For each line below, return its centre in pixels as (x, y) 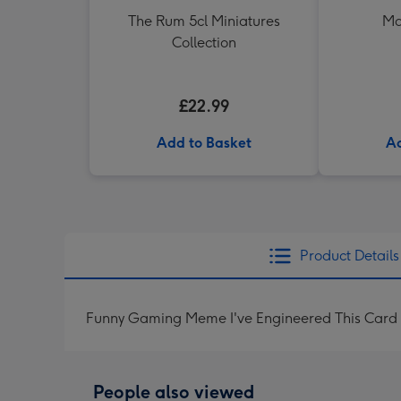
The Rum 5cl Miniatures (204, 21)
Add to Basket (204, 143)
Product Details (349, 256)
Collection (204, 43)
